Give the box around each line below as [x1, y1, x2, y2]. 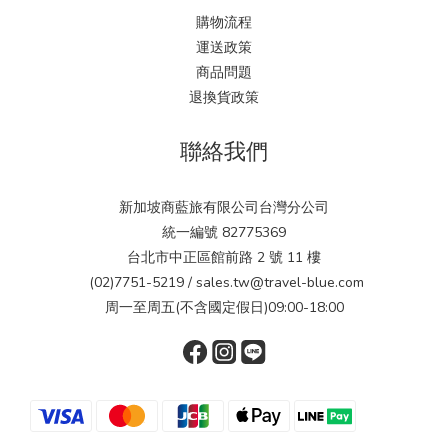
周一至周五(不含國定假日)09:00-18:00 [104, 298, 344, 317]
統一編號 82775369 [162, 223, 286, 242]
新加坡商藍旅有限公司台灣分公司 [119, 198, 329, 217]
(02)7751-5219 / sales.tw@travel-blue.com [84, 273, 364, 292]
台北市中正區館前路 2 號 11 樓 [127, 248, 321, 267]
